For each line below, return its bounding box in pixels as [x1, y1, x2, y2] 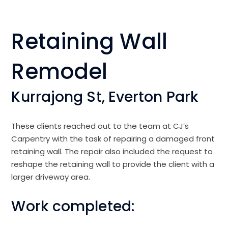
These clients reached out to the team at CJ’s [11, 120, 189, 131]
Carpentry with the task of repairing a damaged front [11, 133, 215, 144]
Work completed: [11, 195, 134, 216]
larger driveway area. [11, 171, 91, 182]
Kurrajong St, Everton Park [11, 86, 199, 107]
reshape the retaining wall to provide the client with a [11, 158, 215, 169]
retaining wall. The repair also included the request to [11, 146, 213, 157]
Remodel [11, 56, 108, 87]
